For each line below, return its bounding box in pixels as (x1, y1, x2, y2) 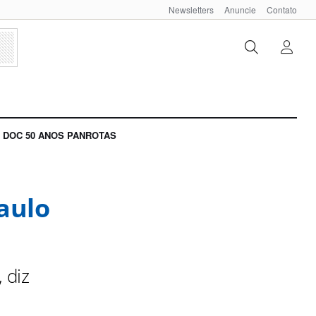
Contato (267, 4, 297, 16)
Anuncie (224, 4, 256, 16)
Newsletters (169, 4, 214, 16)
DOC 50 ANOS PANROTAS (3, 128, 116, 142)
